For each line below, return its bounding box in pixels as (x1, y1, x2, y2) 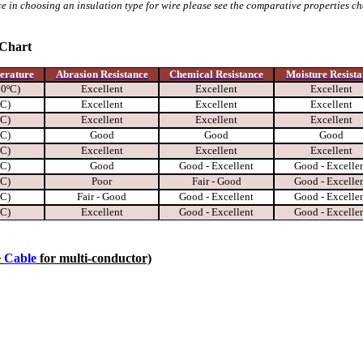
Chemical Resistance (169, 67, 263, 80)
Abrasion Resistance (55, 67, 148, 80)
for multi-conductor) (36, 250, 152, 265)
